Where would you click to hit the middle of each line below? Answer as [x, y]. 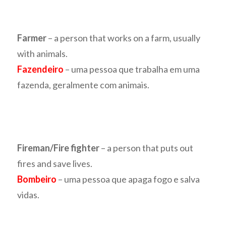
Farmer [32, 38]
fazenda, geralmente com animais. [83, 85]
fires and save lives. [55, 164]
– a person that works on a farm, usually [124, 38]
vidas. [29, 195]
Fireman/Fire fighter [59, 148]
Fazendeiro [41, 69]
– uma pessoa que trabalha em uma [132, 69]
